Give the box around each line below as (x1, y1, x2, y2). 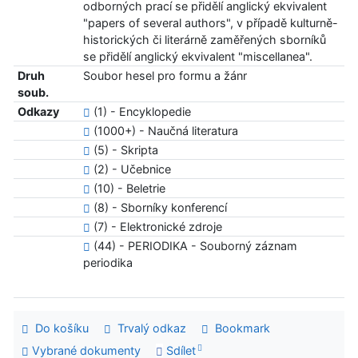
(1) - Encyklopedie (89, 105, 191, 119)
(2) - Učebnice (89, 162, 171, 177)
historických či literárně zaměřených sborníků (82, 33, 326, 47)
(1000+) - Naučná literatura (89, 124, 238, 138)
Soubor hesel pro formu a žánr (82, 69, 247, 83)
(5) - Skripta (89, 143, 158, 157)
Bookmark (208, 321, 270, 336)
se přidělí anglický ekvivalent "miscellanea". (82, 50, 312, 64)
